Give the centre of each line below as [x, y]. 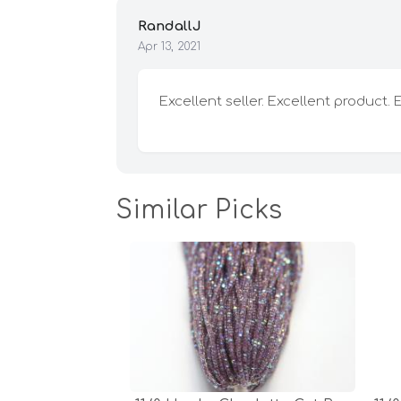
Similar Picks [199, 211]
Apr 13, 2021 [169, 47]
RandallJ [170, 27]
